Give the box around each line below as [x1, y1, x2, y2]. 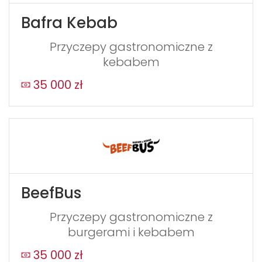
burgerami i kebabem [67, 224, 195, 241]
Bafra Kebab [21, 12, 118, 33]
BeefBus [21, 182, 81, 204]
